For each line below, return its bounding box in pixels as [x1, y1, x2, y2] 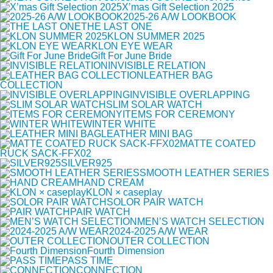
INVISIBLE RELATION [108, 60, 206, 71]
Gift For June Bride [91, 51, 172, 62]
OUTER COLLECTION [110, 236, 210, 247]
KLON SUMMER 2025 [107, 31, 205, 42]
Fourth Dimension [87, 246, 165, 257]
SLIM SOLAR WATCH [106, 99, 202, 110]
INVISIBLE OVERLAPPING [130, 90, 250, 101]
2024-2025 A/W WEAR [109, 226, 208, 237]
